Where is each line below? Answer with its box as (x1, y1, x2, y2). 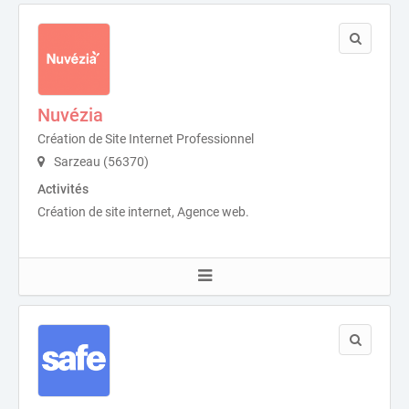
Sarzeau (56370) (51, 154, 149, 170)
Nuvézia (37, 104, 103, 127)
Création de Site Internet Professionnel (37, 131, 254, 147)
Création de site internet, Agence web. (37, 204, 249, 220)
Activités (37, 182, 89, 197)
